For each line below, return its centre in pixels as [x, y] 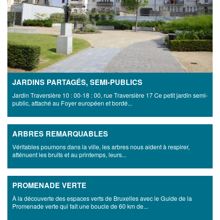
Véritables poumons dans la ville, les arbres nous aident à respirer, [101, 147]
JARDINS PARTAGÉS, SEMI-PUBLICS [77, 82]
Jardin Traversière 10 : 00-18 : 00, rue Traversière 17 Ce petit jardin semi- [110, 95]
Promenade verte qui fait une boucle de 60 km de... [80, 206]
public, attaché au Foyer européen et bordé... [72, 103]
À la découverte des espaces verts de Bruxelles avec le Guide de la [102, 198]
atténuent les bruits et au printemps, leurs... [69, 155]
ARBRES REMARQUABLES [60, 134]
